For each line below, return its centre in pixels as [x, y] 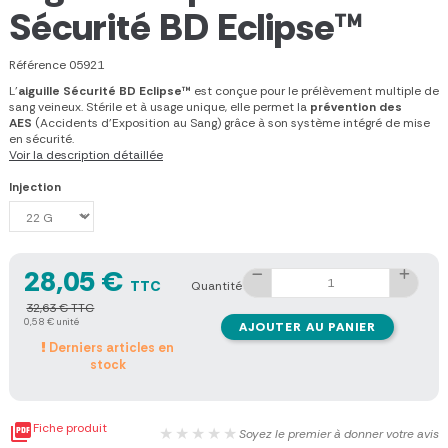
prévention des [356, 107]
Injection [35, 186]
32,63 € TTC [60, 308]
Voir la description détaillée [86, 155]
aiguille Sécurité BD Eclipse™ [104, 91]
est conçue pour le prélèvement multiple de [315, 91]
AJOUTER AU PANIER [308, 326]
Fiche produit [70, 427]
